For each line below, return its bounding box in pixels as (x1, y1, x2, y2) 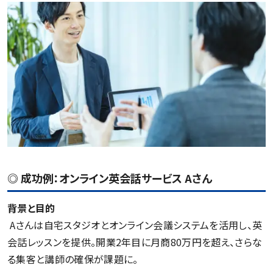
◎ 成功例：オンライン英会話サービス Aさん (7, 169, 212, 186)
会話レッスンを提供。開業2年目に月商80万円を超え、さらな (7, 234, 263, 249)
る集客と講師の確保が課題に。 (7, 251, 138, 266)
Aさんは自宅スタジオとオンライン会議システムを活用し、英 (10, 217, 263, 232)
